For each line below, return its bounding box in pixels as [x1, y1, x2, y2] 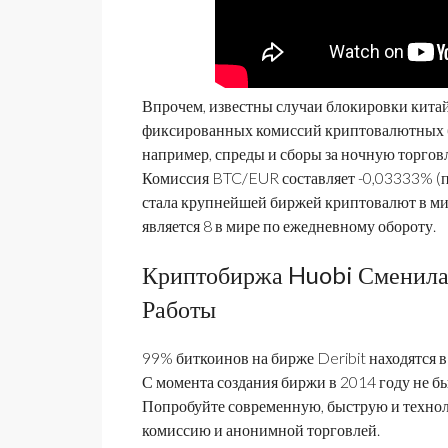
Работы [142, 294, 216, 323]
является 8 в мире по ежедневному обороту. [142, 216, 436, 235]
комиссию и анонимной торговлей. [142, 420, 380, 439]
